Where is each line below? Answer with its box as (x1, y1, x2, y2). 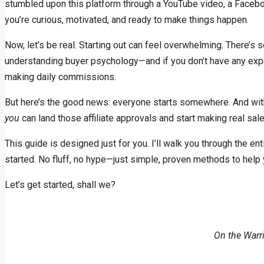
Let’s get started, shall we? (5, 179, 115, 191)
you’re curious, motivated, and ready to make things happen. (5, 14, 249, 26)
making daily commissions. (5, 71, 116, 83)
